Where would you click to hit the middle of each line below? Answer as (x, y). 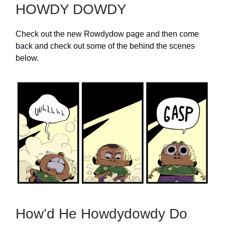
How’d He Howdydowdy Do (101, 214)
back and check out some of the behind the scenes (105, 46)
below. (27, 58)
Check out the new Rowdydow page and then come (107, 34)
